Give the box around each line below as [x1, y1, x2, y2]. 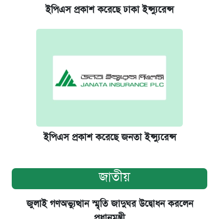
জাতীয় [99, 168, 130, 186]
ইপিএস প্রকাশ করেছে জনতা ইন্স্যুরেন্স [43, 131, 176, 144]
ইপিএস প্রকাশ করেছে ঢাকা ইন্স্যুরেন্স [45, 3, 174, 17]
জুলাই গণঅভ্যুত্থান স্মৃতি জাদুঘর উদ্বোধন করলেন [26, 197, 193, 211]
